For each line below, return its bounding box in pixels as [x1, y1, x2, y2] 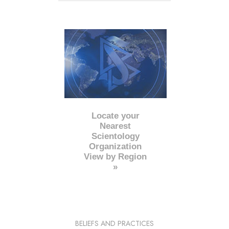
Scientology [91, 131, 140, 141]
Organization [89, 141, 142, 151]
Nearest [100, 121, 131, 131]
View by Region [84, 151, 147, 162]
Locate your [91, 110, 140, 121]
